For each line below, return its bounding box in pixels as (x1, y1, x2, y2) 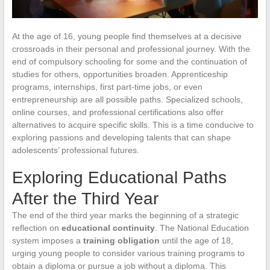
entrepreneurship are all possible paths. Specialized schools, (11, 94, 243, 104)
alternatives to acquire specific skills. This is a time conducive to (11, 119, 254, 130)
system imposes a (11, 235, 83, 245)
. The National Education (154, 222, 249, 233)
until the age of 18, (159, 235, 233, 245)
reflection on (11, 222, 61, 233)
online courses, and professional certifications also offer (11, 107, 224, 117)
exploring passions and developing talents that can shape (11, 132, 231, 142)
